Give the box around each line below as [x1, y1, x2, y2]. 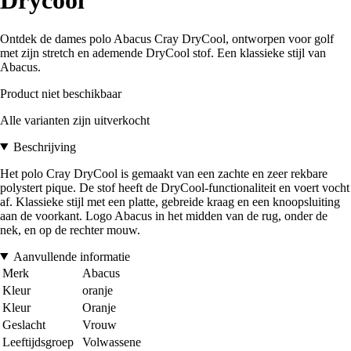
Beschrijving [13, 139, 76, 154]
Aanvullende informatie [13, 249, 130, 263]
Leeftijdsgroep [2, 335, 74, 349]
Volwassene [82, 335, 141, 349]
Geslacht [2, 317, 45, 331]
